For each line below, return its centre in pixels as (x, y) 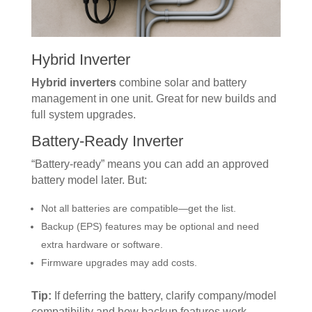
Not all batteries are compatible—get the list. (138, 209)
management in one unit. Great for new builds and (154, 99)
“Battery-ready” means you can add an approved (150, 164)
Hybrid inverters (73, 83)
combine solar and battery (181, 83)
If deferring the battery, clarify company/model (164, 296)
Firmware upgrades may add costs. (119, 263)
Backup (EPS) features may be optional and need (150, 227)
